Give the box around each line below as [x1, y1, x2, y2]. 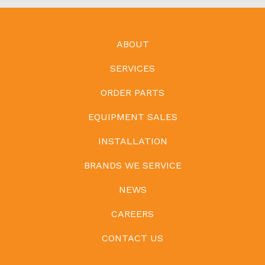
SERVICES [110, 62, 155, 74]
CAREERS [111, 208, 154, 219]
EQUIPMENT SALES [88, 111, 177, 122]
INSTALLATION [98, 135, 167, 147]
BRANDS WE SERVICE [83, 159, 182, 171]
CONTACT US [102, 232, 163, 244]
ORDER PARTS [101, 86, 164, 98]
